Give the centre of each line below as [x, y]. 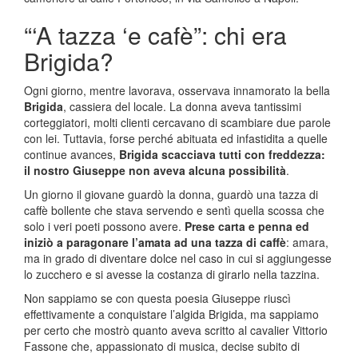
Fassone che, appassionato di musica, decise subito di [162, 346]
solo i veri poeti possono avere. [104, 226]
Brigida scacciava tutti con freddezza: [222, 154]
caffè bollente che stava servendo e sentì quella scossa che [174, 210]
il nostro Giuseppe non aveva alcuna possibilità [155, 170]
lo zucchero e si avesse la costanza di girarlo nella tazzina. [172, 274]
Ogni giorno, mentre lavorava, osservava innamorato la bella [177, 90]
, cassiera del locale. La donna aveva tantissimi [182, 106]
